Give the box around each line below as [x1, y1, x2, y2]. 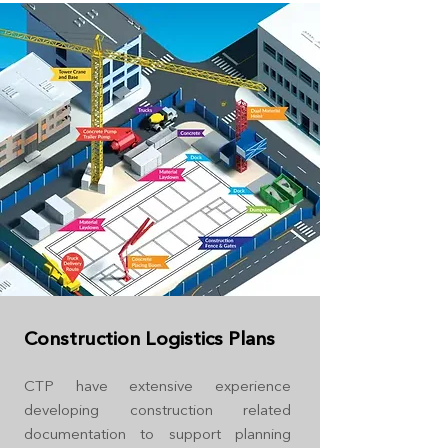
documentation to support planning [24, 424, 291, 443]
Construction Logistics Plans [24, 327, 275, 350]
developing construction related [24, 400, 291, 419]
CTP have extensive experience [24, 376, 291, 395]
